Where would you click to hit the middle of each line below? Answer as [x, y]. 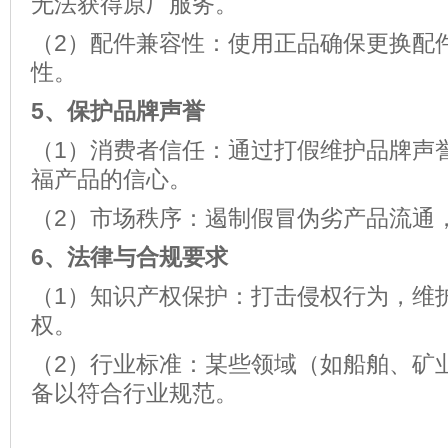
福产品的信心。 [111, 179]
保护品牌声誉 [136, 111]
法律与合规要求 [147, 257]
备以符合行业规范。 [134, 393]
